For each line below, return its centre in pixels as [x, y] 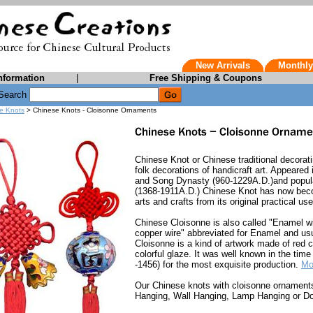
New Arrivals [223, 65]
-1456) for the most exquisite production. [218, 265]
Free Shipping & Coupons [205, 78]
